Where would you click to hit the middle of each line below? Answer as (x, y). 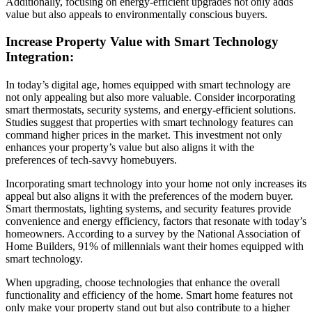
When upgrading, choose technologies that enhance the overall (143, 282)
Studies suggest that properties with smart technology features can (149, 122)
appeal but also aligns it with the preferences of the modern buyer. (149, 196)
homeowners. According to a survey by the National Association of (153, 233)
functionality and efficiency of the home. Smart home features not (149, 295)
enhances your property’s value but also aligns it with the (130, 147)
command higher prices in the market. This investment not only (144, 134)
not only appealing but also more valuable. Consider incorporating (150, 97)
